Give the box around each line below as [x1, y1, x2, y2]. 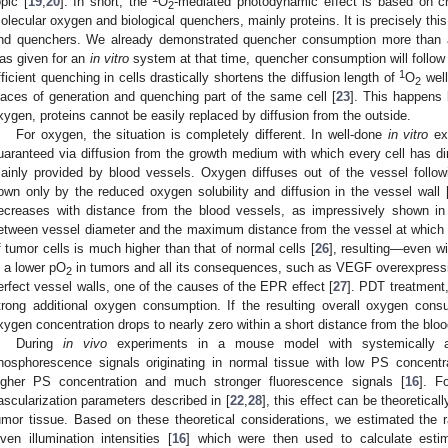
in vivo [63, 335, 108, 351]
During [16, 335, 64, 351]
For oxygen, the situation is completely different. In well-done [16, 126, 388, 142]
